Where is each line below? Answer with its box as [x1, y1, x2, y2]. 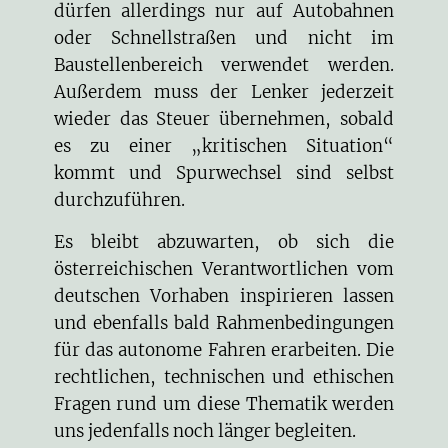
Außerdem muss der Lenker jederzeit [53, 81, 395, 104]
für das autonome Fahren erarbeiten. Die [53, 338, 395, 361]
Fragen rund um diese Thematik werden [53, 392, 395, 415]
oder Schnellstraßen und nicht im [53, 27, 395, 50]
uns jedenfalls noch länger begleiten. [53, 419, 356, 442]
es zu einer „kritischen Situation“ [53, 135, 395, 158]
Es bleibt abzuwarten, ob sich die [53, 230, 395, 253]
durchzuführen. [53, 189, 185, 212]
